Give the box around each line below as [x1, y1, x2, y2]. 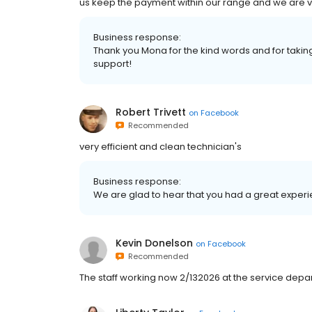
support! [93, 57, 132, 70]
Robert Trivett [116, 105, 186, 119]
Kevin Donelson [116, 236, 193, 250]
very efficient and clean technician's [79, 140, 242, 153]
